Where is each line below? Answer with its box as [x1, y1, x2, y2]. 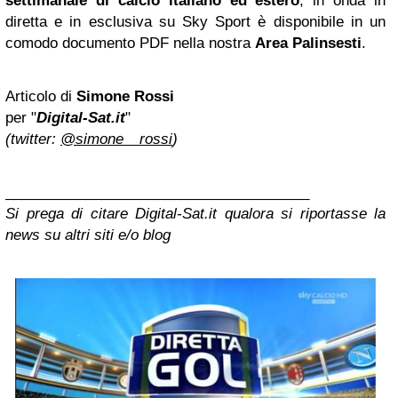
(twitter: [5, 131, 60, 148]
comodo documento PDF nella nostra [5, 35, 255, 52]
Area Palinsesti [255, 35, 362, 52]
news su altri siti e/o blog [5, 227, 171, 244]
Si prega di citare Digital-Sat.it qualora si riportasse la [5, 205, 386, 223]
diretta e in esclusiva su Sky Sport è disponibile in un [5, 13, 386, 31]
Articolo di [5, 88, 72, 106]
